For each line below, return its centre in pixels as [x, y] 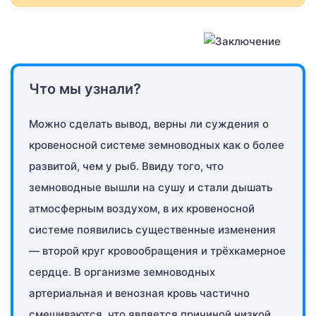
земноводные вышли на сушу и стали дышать [151, 188]
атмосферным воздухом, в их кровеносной [142, 209]
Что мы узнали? [85, 89]
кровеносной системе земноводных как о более [157, 145]
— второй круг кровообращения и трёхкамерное [157, 251]
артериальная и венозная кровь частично [139, 293]
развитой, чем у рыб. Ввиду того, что [126, 166]
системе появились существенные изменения [152, 230]
